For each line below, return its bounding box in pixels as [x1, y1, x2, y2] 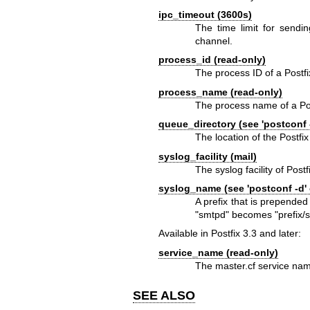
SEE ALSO [133, 288, 195, 302]
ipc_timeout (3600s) [158, 8, 252, 20]
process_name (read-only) [158, 86, 282, 98]
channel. [195, 35, 233, 46]
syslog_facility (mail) [158, 150, 257, 162]
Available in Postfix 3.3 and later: [158, 228, 301, 239]
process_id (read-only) [158, 54, 266, 66]
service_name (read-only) [158, 246, 278, 258]
